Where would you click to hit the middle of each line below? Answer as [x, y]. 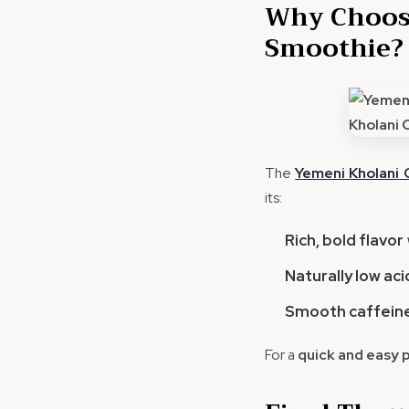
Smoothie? [334, 48]
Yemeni [320, 173]
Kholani [372, 173]
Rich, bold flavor [344, 240]
